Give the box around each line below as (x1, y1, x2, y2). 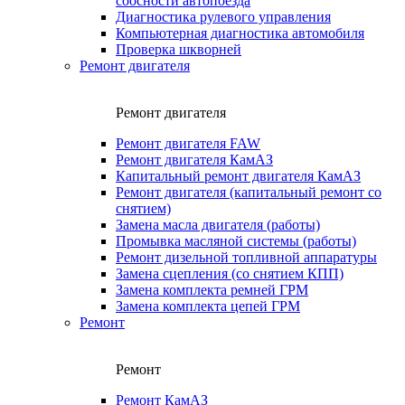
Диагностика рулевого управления (116, 9, 331, 25)
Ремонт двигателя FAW (116, 136, 260, 152)
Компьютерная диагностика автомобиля (116, 25, 364, 42)
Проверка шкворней (116, 42, 241, 58)
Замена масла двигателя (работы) (116, 217, 320, 233)
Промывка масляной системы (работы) (116, 233, 356, 250)
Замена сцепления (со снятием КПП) (116, 266, 344, 282)
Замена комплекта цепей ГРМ (116, 298, 300, 315)
